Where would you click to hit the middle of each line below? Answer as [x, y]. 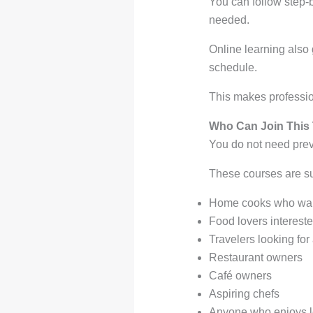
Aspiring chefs [244, 294]
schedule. [233, 68]
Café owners [240, 276]
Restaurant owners [255, 258]
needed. [229, 20]
